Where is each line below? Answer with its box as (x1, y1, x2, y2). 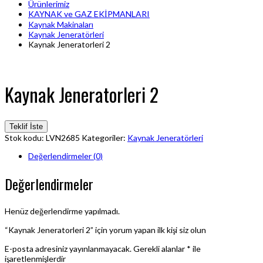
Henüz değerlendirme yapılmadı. (5, 205, 120, 216)
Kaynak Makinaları (28, 19, 93, 30)
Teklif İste (9, 122, 43, 131)
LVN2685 (46, 133, 80, 143)
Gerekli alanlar (133, 243, 187, 254)
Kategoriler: (82, 133, 127, 143)
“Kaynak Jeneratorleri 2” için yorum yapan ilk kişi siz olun (5, 224, 206, 235)
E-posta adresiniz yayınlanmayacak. (5, 243, 131, 254)
